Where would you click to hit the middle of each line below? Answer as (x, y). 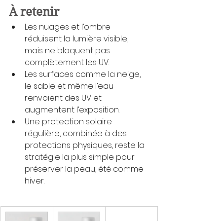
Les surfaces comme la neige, (84, 74)
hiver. (35, 181)
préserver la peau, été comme (85, 169)
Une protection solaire (69, 121)
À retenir (34, 12)
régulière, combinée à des (77, 133)
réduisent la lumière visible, (77, 38)
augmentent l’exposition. (72, 110)
